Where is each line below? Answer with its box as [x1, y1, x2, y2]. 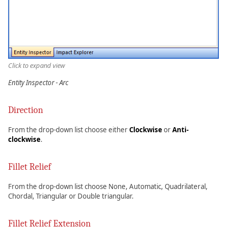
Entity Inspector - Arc [8, 78, 68, 88]
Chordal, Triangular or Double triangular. [8, 192, 134, 201]
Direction [8, 105, 43, 116]
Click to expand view [8, 61, 65, 70]
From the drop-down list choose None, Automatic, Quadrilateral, [8, 182, 208, 192]
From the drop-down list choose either [8, 125, 129, 135]
